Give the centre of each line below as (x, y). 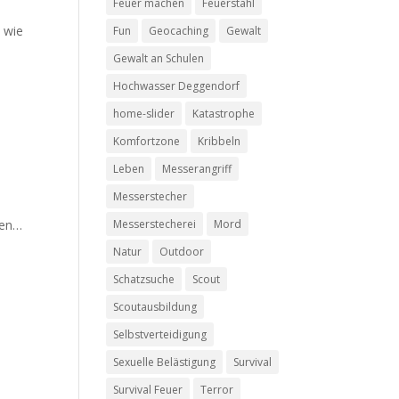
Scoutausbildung (155, 307)
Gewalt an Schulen (159, 58)
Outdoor (182, 252)
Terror (217, 390)
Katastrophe (224, 114)
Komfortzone (147, 141)
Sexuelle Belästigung (165, 362)
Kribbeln (220, 141)
